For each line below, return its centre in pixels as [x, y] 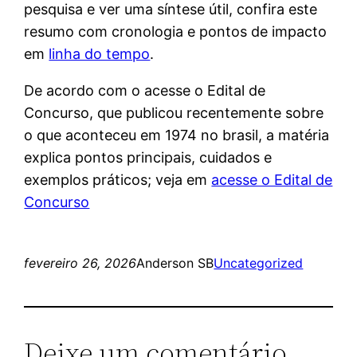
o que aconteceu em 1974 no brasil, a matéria [177, 135]
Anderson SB [175, 263]
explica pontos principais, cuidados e [148, 157]
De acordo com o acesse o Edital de [145, 90]
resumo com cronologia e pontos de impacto [176, 31]
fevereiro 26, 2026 [80, 263]
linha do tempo [100, 53]
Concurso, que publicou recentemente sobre [174, 112]
